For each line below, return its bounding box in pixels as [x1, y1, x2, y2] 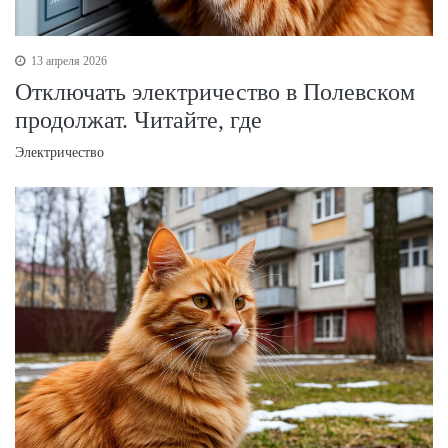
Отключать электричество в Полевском [15, 78, 415, 105]
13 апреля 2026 [28, 53, 107, 68]
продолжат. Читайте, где [15, 106, 262, 133]
